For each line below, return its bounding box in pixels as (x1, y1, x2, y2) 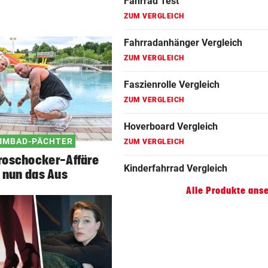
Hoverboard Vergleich (124, 100, 218, 112)
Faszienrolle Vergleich (124, 59, 220, 71)
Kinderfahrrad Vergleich (124, 142, 227, 154)
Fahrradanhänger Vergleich (124, 17, 242, 29)
